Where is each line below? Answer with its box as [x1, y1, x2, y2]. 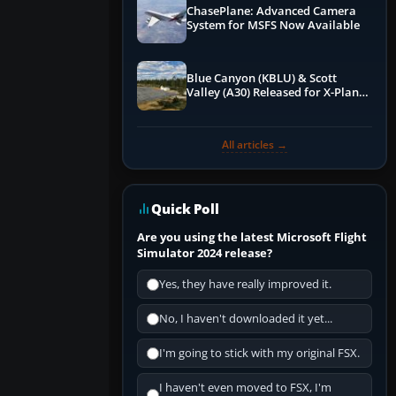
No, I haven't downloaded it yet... [159, 311, 332, 327]
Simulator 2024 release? [137, 245, 272, 262]
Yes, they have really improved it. [159, 277, 331, 293]
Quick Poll [151, 200, 219, 218]
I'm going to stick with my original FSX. [159, 346, 360, 362]
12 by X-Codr [187, 99, 255, 115]
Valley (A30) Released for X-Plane [187, 85, 365, 101]
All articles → [222, 137, 287, 153]
